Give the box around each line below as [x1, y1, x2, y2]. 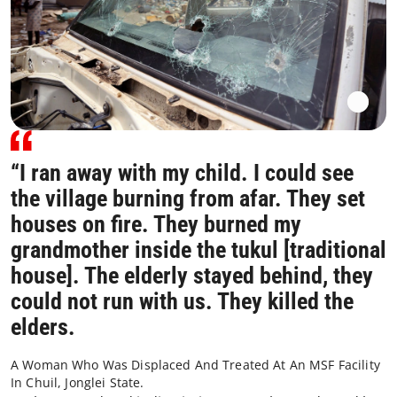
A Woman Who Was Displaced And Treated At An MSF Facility [11, 356, 380, 374]
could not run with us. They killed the [11, 288, 354, 315]
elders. [11, 314, 75, 341]
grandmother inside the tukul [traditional [11, 237, 386, 264]
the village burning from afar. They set [11, 185, 365, 213]
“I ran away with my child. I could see [11, 160, 354, 187]
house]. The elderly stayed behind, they [11, 262, 373, 290]
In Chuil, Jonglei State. [11, 374, 144, 392]
